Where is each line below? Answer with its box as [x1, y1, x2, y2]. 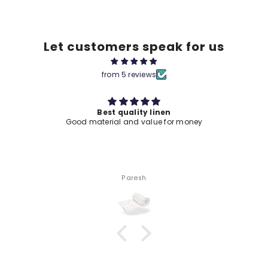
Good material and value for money [60, 116, 197, 127]
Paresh [116, 173, 142, 182]
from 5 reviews [101, 69, 157, 80]
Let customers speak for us [44, 38, 224, 55]
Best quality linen [92, 106, 166, 117]
